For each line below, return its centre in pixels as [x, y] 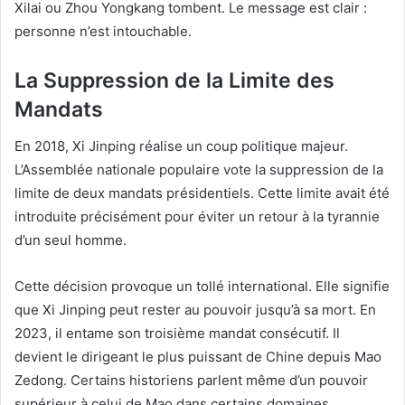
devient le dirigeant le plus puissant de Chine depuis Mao [198, 356]
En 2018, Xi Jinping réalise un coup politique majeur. [181, 146]
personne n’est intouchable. [103, 32]
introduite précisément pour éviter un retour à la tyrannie [197, 216]
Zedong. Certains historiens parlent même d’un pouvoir [191, 380]
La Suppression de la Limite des [174, 81]
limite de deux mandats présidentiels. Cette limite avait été [202, 193]
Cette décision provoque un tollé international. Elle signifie [202, 286]
